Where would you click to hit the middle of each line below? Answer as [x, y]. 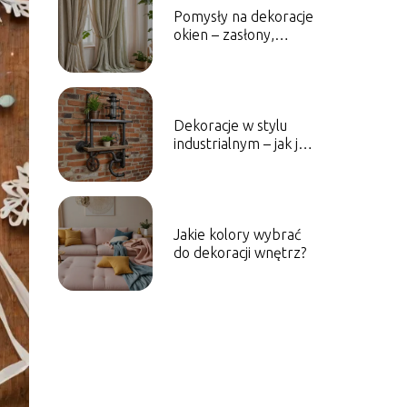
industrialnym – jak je [239, 144]
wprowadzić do [222, 162]
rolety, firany [215, 53]
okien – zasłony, [223, 35]
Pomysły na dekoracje [243, 16]
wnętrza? [203, 180]
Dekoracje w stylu [230, 125]
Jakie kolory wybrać [237, 234]
